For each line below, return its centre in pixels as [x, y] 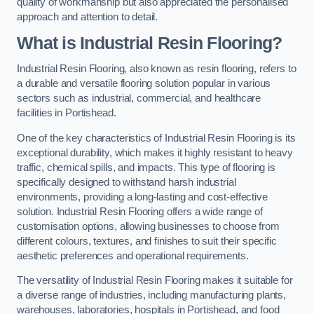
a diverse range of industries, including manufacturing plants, [151, 295]
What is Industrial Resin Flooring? [150, 43]
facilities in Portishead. [67, 113]
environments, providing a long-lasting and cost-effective [142, 197]
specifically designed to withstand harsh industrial [127, 182]
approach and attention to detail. [88, 17]
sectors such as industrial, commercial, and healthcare [139, 98]
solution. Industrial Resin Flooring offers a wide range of [140, 211]
